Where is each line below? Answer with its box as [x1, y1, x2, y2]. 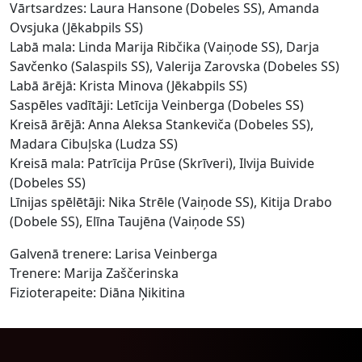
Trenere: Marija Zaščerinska [10, 264, 179, 283]
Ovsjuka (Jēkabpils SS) [10, 19, 143, 37]
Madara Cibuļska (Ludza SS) [10, 135, 178, 154]
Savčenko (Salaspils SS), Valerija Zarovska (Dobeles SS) [10, 57, 339, 76]
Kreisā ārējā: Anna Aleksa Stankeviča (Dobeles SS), [10, 116, 314, 134]
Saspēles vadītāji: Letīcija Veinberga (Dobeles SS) [10, 96, 304, 115]
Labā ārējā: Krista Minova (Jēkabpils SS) [10, 77, 247, 95]
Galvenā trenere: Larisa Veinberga [10, 245, 217, 263]
